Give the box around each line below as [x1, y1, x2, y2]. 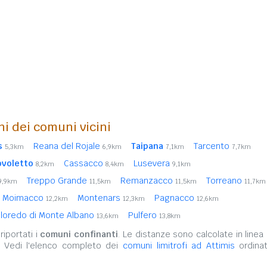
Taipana [131, 141, 163, 151]
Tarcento [194, 141, 232, 151]
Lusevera [133, 158, 172, 169]
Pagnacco [154, 193, 197, 203]
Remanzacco [120, 175, 175, 186]
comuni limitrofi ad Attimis [123, 240, 235, 251]
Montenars [77, 193, 123, 203]
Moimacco [2, 193, 46, 203]
